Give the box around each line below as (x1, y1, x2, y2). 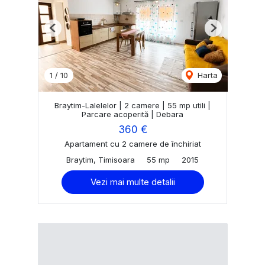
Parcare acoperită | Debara (82, 109, 183, 119)
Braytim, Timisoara (66, 154, 135, 164)
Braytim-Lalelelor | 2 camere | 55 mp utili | (54, 100, 211, 110)
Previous (52, 27, 84, 37)
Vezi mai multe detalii (90, 176, 175, 188)
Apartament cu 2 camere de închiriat (64, 138, 201, 148)
